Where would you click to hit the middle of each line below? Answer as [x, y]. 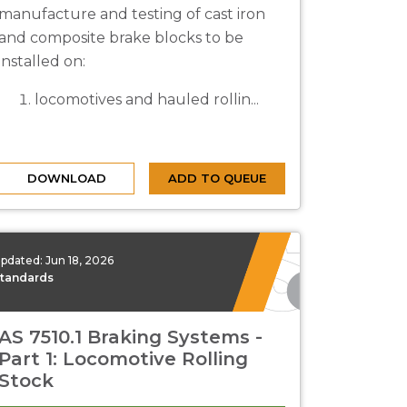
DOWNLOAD [66, 178]
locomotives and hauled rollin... [147, 99]
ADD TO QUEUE [217, 178]
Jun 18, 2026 [79, 260]
